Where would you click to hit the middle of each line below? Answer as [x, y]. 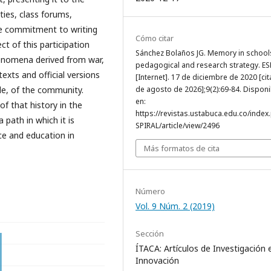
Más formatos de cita [182, 149]
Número [150, 191]
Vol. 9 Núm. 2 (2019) [175, 206]
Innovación [157, 261]
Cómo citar [155, 38]
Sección [150, 234]
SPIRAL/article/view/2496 [178, 126]
